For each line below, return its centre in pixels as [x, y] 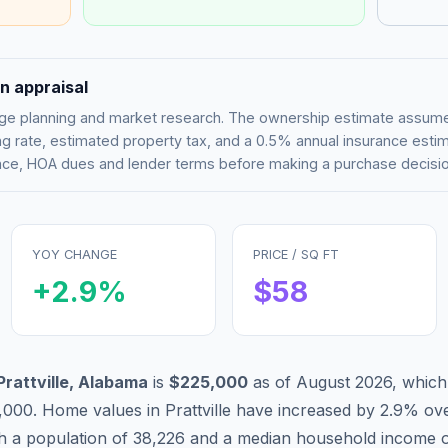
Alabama [113, 381]
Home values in [103, 409]
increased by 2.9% [346, 409]
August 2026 [344, 381]
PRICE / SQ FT [296, 254]
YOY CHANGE [74, 254]
